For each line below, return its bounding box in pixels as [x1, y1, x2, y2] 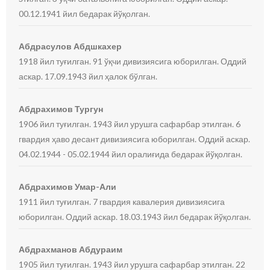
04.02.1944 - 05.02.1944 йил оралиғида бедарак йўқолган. [19, 149, 243, 159]
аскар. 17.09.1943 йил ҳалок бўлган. [19, 71, 158, 81]
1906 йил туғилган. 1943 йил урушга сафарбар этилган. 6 [19, 119, 241, 129]
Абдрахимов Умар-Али [19, 181, 117, 192]
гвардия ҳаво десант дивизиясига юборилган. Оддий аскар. [19, 134, 251, 144]
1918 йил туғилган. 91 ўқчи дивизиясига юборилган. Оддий [19, 56, 247, 66]
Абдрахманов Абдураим [19, 244, 123, 254]
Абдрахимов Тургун [19, 104, 104, 114]
